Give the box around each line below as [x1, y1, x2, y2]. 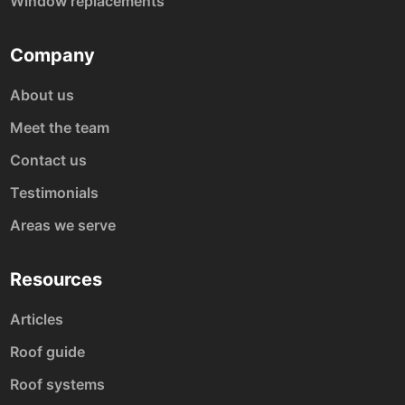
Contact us [10, 151, 88, 169]
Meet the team [10, 118, 110, 137]
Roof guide [10, 343, 86, 361]
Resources [10, 268, 103, 290]
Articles [10, 310, 64, 328]
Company [10, 44, 96, 66]
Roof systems [10, 375, 106, 393]
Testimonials [10, 184, 99, 202]
